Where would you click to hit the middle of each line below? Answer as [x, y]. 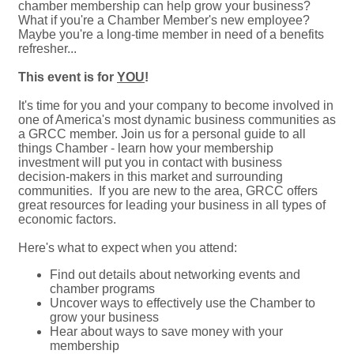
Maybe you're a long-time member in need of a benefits [171, 34]
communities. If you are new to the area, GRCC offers [168, 191]
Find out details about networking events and [175, 275]
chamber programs [102, 289]
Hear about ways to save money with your [166, 331]
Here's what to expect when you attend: [128, 248]
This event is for [68, 77]
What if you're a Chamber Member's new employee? [164, 20]
